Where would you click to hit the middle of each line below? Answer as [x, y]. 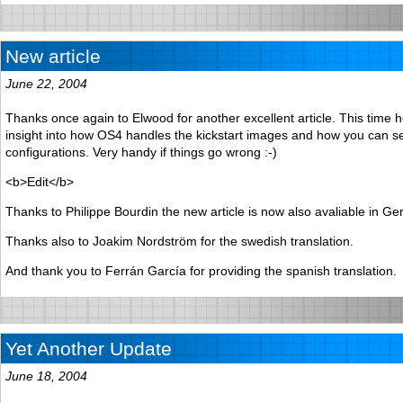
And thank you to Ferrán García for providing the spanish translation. [201, 270]
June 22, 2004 [46, 83]
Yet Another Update [89, 348]
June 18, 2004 [46, 376]
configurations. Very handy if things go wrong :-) [141, 152]
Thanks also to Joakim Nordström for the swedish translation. [179, 241]
